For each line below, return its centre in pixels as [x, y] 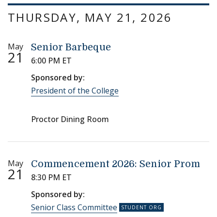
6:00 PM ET [51, 61]
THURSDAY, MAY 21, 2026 [90, 17]
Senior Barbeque [71, 47]
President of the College [75, 91]
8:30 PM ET [51, 178]
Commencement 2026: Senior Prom [116, 164]
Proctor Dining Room [70, 119]
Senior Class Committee [74, 208]
